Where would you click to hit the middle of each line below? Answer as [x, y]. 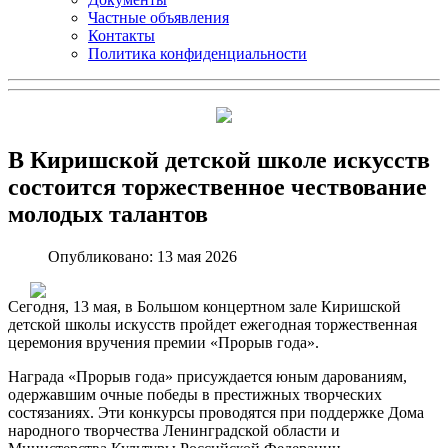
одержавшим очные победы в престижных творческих [195, 394]
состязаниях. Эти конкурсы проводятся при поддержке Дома [216, 412]
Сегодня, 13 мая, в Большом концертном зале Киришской [204, 306]
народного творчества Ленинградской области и [174, 430]
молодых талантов [108, 213]
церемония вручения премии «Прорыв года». [163, 342]
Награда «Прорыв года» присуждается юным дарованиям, [207, 376]
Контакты [121, 35]
